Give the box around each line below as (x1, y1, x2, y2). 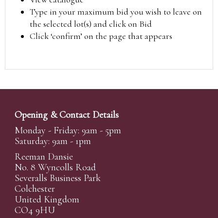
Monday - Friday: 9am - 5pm (15, 125, 121, 136)
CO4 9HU (15, 204, 55, 216)
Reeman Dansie (15, 151, 73, 163)
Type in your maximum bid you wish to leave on (30, 6, 202, 17)
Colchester (15, 183, 55, 195)
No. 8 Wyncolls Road (15, 162, 96, 173)
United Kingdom (15, 194, 79, 205)
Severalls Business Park (15, 172, 101, 184)
